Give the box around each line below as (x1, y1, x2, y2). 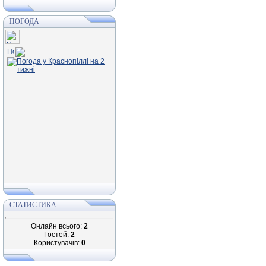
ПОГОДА (9, 17, 39, 26)
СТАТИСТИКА (9, 201, 56, 209)
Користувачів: (33, 239, 81, 247)
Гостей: (44, 230, 71, 239)
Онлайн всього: (31, 222, 84, 230)
